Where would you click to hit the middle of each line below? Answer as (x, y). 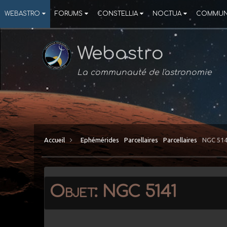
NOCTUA (167, 14)
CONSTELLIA (118, 14)
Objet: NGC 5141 (113, 192)
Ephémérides (100, 140)
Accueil (55, 140)
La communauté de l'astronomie (145, 72)
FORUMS (69, 14)
